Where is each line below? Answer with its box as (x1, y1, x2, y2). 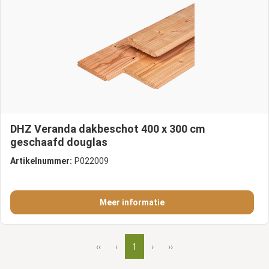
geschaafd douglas (10, 136, 107, 149)
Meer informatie (100, 198, 165, 208)
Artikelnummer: (10, 156, 72, 166)
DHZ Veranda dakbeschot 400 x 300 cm (10, 122, 205, 136)
